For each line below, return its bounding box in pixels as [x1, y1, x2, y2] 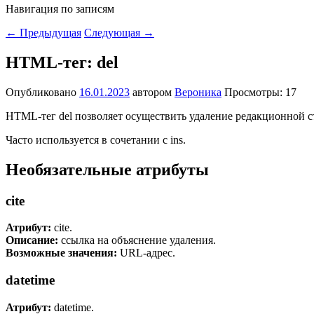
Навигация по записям [6, 3, 114, 15]
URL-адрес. [117, 247, 175, 259]
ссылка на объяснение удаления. [58, 234, 216, 247]
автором [132, 86, 175, 98]
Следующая [84, 27, 143, 39]
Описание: [6, 234, 58, 247]
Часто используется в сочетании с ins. [6, 133, 186, 146]
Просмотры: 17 [224, 86, 296, 98]
